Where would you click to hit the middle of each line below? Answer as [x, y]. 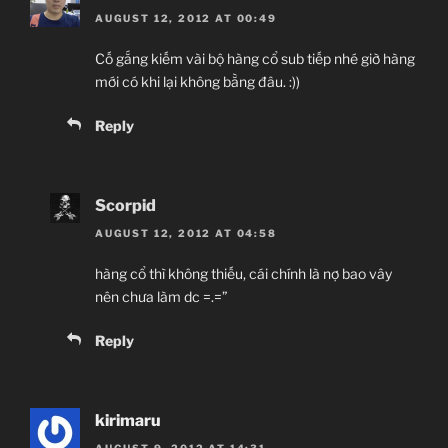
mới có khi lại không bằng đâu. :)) [197, 81]
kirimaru [128, 420]
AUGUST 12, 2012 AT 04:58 [186, 232]
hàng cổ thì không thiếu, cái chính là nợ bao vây [243, 273]
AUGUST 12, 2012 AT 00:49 [186, 17]
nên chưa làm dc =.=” [161, 296]
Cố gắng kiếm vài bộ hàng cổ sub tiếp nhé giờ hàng [255, 58]
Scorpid [125, 205]
